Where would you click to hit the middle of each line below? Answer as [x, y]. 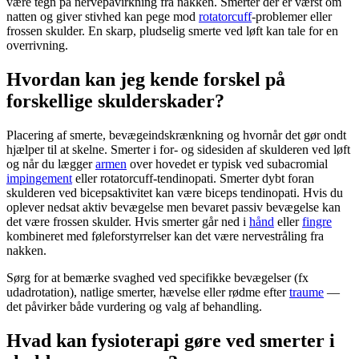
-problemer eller [292, 16]
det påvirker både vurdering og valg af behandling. [134, 306]
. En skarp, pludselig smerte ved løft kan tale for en [210, 30]
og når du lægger [51, 163]
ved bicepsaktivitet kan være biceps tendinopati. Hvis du [199, 192]
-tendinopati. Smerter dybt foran [234, 178]
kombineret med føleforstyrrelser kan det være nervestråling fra [165, 236]
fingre [317, 221]
